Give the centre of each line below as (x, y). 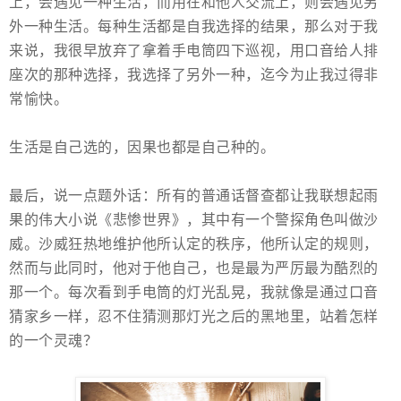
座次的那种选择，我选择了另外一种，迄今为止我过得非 (194, 75)
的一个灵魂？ (53, 341)
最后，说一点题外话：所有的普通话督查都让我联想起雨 (194, 196)
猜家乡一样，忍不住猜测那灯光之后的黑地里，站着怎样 (194, 317)
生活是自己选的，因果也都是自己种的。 (142, 148)
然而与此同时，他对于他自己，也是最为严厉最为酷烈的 (194, 269)
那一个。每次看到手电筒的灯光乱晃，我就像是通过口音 (194, 293)
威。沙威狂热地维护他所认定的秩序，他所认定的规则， (194, 244)
